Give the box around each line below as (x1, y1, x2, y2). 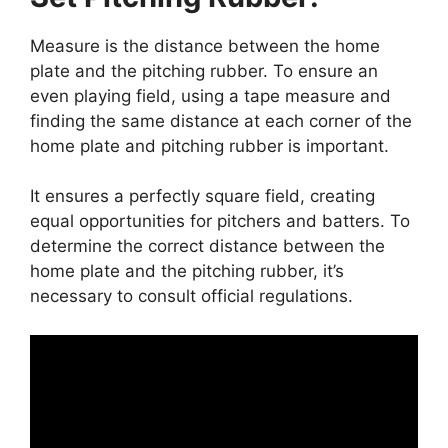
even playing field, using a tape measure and (30, 85, 391, 106)
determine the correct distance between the (30, 236, 385, 257)
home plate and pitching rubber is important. (30, 135, 389, 156)
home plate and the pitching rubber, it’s (30, 261, 344, 282)
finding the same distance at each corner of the (30, 110, 412, 131)
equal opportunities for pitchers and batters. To (30, 211, 410, 232)
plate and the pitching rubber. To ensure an (30, 60, 378, 81)
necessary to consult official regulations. (30, 286, 353, 307)
